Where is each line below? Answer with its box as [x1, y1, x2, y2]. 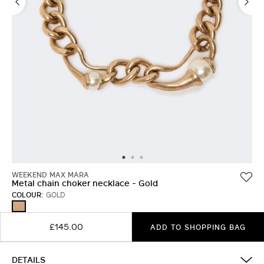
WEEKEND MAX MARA [12, 169, 89, 180]
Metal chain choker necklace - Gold [12, 177, 158, 189]
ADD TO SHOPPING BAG [150, 222, 246, 232]
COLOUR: [12, 189, 44, 200]
